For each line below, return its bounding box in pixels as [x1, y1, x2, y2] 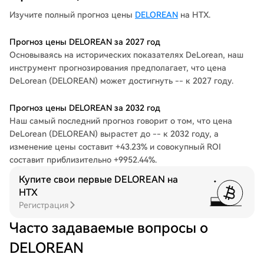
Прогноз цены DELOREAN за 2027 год [9, 37, 160, 47]
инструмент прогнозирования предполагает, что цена [9, 63, 226, 72]
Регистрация [19, 200, 68, 210]
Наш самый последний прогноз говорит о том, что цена [9, 116, 232, 126]
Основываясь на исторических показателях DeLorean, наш [9, 50, 243, 60]
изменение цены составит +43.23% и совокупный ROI [9, 142, 221, 151]
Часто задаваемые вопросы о [9, 220, 208, 236]
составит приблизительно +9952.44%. [9, 155, 157, 164]
